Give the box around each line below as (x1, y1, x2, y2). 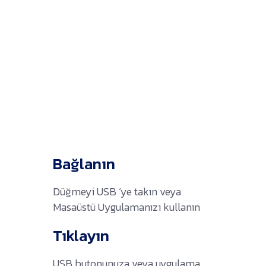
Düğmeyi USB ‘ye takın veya (53, 183, 181, 199)
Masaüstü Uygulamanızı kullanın (53, 198, 200, 215)
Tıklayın (53, 223, 109, 247)
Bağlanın (53, 151, 115, 175)
